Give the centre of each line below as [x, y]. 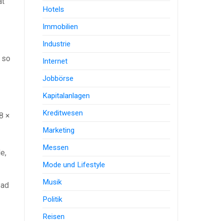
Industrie [57, 44]
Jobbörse [58, 78]
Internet [55, 61]
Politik [53, 199]
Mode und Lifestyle [74, 165]
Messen [56, 147]
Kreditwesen [63, 113]
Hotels [54, 9]
